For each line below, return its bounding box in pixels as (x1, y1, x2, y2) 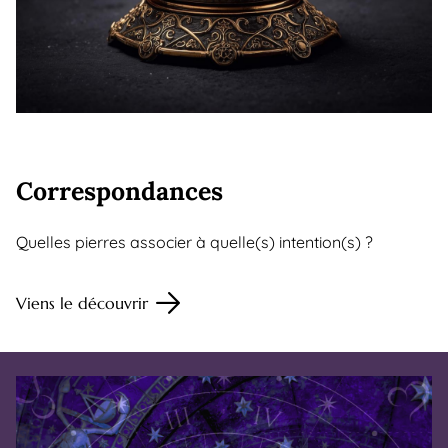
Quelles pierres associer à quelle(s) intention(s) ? (16, 231, 373, 252)
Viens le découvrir (16, 292, 148, 313)
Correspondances (16, 174, 223, 207)
